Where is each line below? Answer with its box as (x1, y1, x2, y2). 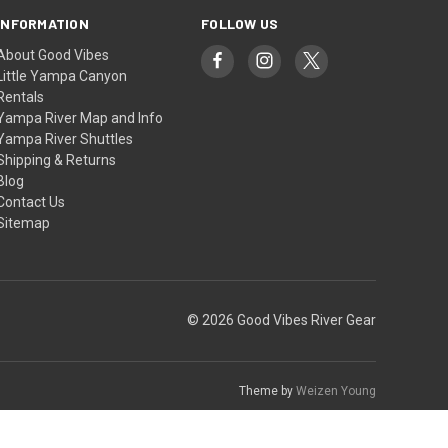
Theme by (239, 383, 296, 398)
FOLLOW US (201, 14, 279, 32)
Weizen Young (296, 383, 376, 398)
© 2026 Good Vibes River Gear (187, 312, 376, 329)
